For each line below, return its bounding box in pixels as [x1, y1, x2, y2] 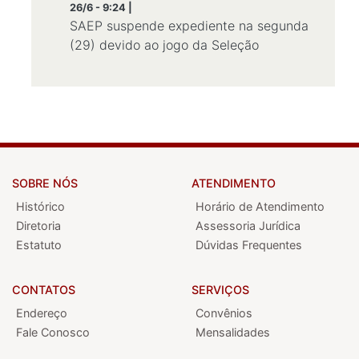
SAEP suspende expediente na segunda [70, 18, 309, 34]
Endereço [16, 306, 67, 320]
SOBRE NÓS [12, 176, 78, 190]
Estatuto [16, 238, 62, 252]
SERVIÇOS [192, 283, 249, 296]
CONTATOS [12, 283, 75, 296]
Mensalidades [196, 325, 270, 339]
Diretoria [16, 219, 61, 232]
